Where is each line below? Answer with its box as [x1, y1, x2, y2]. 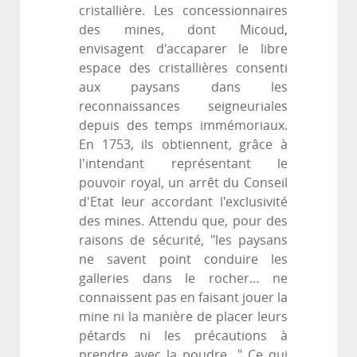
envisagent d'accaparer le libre [79, 41, 288, 57]
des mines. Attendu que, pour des [79, 214, 288, 229]
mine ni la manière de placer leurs [79, 309, 288, 325]
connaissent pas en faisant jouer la [79, 290, 288, 306]
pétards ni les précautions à [79, 328, 288, 344]
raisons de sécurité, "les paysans [79, 233, 288, 249]
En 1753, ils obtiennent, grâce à [79, 137, 288, 153]
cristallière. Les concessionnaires [79, 3, 288, 19]
